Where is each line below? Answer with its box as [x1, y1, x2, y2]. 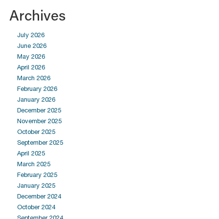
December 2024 [17, 193, 61, 200]
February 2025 [17, 171, 57, 178]
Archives [9, 5, 66, 24]
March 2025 [17, 160, 50, 168]
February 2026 [17, 85, 57, 92]
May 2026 [17, 53, 45, 60]
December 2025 [17, 107, 61, 114]
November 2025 [17, 117, 62, 125]
